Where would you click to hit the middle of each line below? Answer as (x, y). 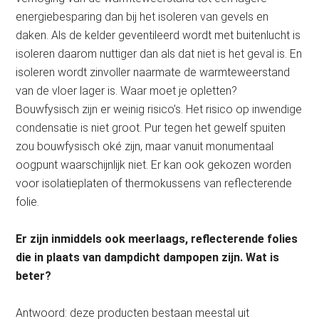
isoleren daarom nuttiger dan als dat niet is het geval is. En (159, 54)
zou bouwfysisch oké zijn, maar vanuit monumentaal (145, 146)
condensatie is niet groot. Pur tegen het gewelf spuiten (151, 128)
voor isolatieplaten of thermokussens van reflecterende (154, 183)
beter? (34, 276)
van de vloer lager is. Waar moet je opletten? (127, 91)
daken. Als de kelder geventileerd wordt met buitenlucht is (158, 35)
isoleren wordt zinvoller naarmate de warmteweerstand (153, 72)
